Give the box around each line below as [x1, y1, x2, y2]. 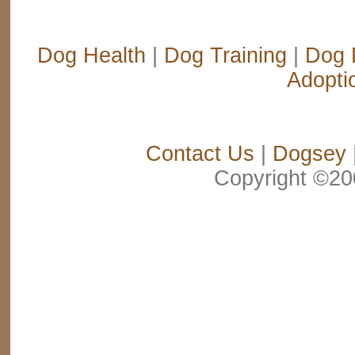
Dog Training [164, 43, 287, 67]
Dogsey [272, 141, 346, 166]
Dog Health [37, 43, 146, 67]
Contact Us [145, 141, 254, 166]
